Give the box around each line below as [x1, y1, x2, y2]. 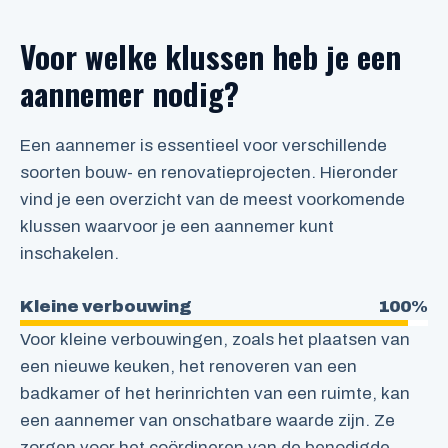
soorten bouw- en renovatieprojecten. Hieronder [20, 163, 398, 183]
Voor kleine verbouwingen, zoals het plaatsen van [20, 329, 410, 349]
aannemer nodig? [20, 70, 239, 117]
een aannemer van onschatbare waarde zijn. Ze [20, 410, 395, 430]
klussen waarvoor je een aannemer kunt [20, 217, 334, 237]
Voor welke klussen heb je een [20, 33, 401, 80]
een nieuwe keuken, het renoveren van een [20, 356, 357, 376]
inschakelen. [20, 244, 119, 264]
